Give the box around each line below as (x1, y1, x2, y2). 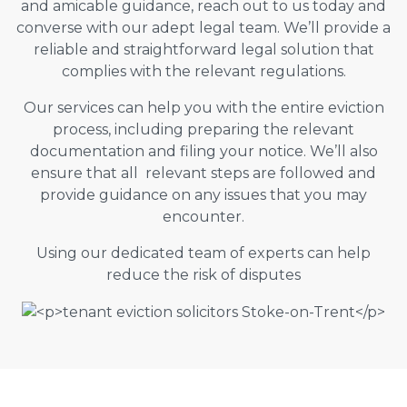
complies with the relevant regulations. (61, 62, 346, 80)
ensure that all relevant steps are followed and (31, 164, 376, 182)
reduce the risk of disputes (106, 265, 301, 283)
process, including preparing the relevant (53, 120, 354, 138)
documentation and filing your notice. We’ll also (29, 142, 378, 160)
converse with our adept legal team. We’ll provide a (16, 18, 391, 36)
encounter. (163, 207, 244, 225)
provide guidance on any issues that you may (40, 185, 367, 203)
